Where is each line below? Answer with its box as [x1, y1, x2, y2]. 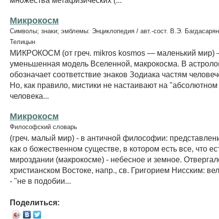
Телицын [10, 38, 35, 45]
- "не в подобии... [10, 176, 71, 185]
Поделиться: [10, 197, 60, 207]
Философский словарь [10, 123, 77, 131]
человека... [10, 91, 49, 100]
